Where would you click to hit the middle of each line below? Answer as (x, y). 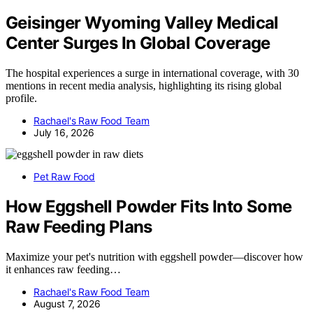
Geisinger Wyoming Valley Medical (142, 23)
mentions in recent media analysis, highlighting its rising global (144, 86)
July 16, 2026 (64, 133)
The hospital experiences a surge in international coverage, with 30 (152, 73)
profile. (21, 99)
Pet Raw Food (64, 177)
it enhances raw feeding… (63, 269)
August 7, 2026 (67, 303)
